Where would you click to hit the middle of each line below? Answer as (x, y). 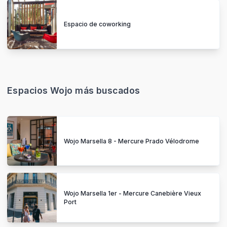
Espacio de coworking (97, 24)
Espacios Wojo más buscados (74, 90)
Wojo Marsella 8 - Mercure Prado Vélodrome (131, 141)
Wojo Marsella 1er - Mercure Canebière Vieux (133, 194)
